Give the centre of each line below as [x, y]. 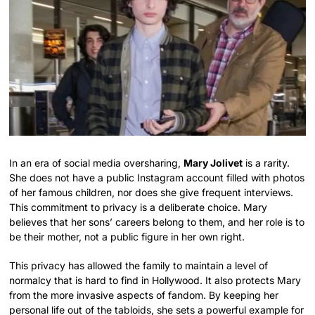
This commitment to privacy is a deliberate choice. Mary [139, 207]
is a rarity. [266, 162]
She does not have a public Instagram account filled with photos [157, 177]
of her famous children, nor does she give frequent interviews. [152, 192]
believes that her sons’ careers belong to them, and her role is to [157, 221]
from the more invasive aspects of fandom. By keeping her [144, 295]
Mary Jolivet [213, 162]
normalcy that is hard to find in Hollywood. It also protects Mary [155, 280]
